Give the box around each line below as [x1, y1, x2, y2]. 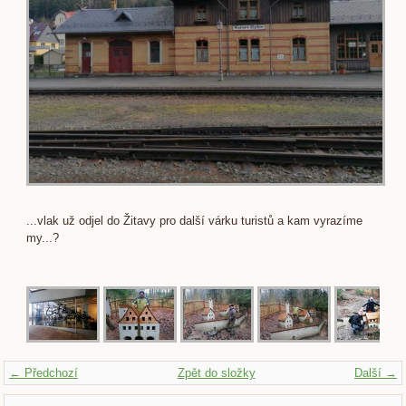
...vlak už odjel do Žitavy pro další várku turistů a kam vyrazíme [26, 213, 362, 227]
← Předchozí [9, 365, 78, 380]
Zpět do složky [177, 365, 256, 380]
